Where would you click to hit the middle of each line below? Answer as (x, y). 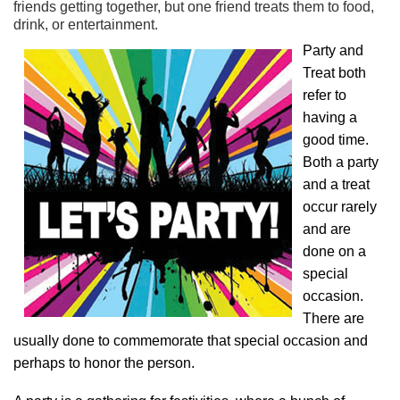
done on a (334, 251)
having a (330, 117)
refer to (325, 95)
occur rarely (340, 207)
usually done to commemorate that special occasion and (191, 341)
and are (327, 229)
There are (333, 318)
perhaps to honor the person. (104, 363)
